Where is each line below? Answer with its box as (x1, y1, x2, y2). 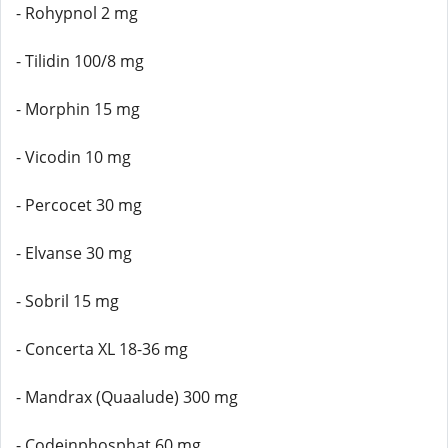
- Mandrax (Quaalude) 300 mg (16, 386, 238, 408)
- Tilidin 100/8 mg (16, 50, 144, 72)
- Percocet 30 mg (16, 194, 142, 216)
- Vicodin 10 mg (16, 146, 131, 168)
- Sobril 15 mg (16, 290, 119, 312)
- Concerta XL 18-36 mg (16, 338, 188, 360)
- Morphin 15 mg (16, 98, 140, 120)
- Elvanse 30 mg (16, 242, 132, 264)
